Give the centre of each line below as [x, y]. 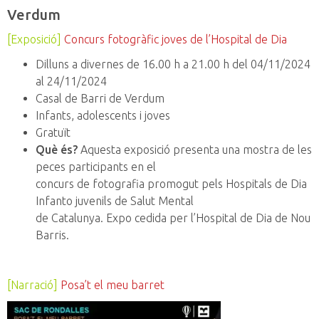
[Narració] [32, 285]
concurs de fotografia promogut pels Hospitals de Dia [171, 184]
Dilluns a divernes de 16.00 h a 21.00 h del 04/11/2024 [173, 64]
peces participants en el [96, 167]
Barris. [52, 235]
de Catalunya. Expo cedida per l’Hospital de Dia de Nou [173, 218]
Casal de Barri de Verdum [100, 99]
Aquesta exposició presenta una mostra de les [195, 150]
